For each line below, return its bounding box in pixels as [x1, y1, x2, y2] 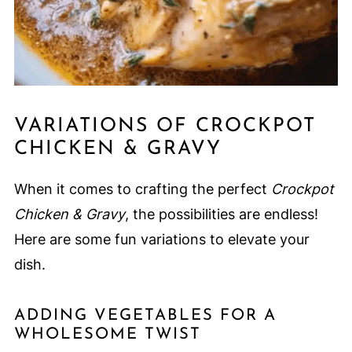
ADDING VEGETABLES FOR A [13, 308, 277, 324]
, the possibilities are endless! [124, 206, 318, 223]
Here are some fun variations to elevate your [13, 231, 310, 248]
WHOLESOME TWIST [13, 327, 201, 343]
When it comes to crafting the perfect [13, 181, 271, 198]
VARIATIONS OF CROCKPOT [13, 116, 316, 137]
